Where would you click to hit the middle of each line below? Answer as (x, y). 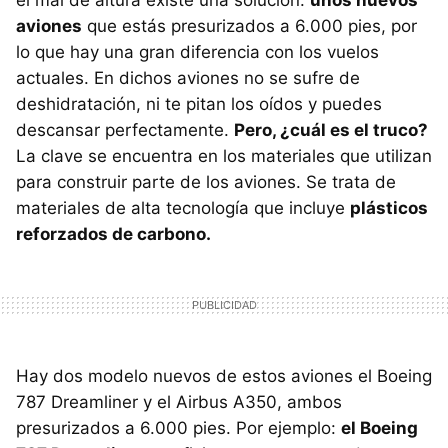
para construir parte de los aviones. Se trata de (206, 181)
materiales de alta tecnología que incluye (183, 207)
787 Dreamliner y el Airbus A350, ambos (179, 401)
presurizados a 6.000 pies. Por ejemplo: (178, 427)
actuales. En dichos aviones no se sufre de (188, 77)
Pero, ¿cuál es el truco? (331, 129)
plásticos (389, 207)
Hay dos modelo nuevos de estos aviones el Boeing (224, 375)
